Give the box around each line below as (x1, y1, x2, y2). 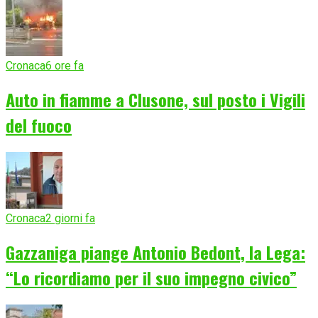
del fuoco (6, 112, 72, 138)
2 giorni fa (45, 212, 95, 226)
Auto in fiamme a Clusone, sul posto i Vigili (6, 87, 305, 113)
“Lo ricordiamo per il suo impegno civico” (6, 265, 297, 291)
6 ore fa (45, 59, 84, 73)
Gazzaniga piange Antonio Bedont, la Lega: (6, 239, 305, 265)
